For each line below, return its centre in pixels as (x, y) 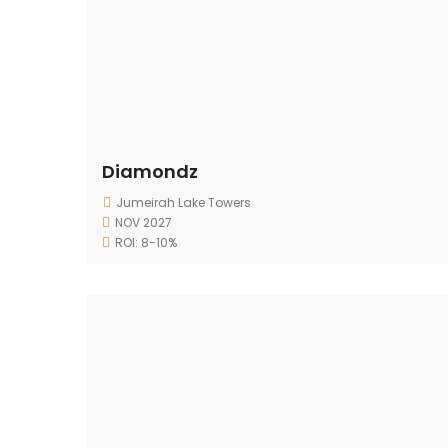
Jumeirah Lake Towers (183, 202)
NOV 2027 (143, 222)
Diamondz (150, 171)
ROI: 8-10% (146, 242)
